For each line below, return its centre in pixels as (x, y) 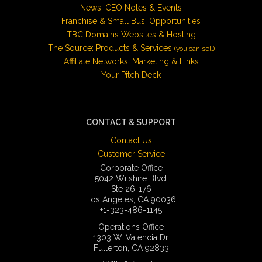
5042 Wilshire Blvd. (131, 178)
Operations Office (131, 227)
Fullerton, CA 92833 (131, 248)
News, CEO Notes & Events (131, 7)
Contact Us (131, 140)
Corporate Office (131, 168)
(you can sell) (194, 48)
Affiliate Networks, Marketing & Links (131, 61)
